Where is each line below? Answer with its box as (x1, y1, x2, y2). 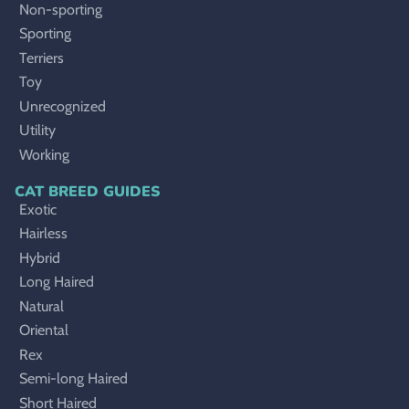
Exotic (19, 200, 57, 218)
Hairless (19, 225, 68, 243)
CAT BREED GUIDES (15, 181, 160, 202)
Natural (19, 297, 64, 315)
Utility (19, 121, 56, 140)
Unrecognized (19, 97, 106, 115)
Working (19, 145, 69, 163)
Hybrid (19, 248, 60, 267)
